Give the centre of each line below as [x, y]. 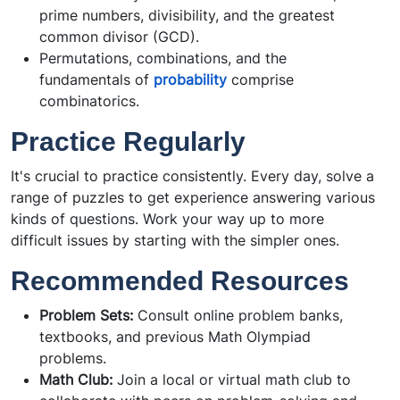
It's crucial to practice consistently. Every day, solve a [192, 176]
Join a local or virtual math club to [232, 380]
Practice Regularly [128, 142]
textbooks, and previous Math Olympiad [175, 337]
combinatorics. [89, 101]
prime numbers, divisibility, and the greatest [187, 16]
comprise [260, 80]
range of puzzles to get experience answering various [193, 198]
